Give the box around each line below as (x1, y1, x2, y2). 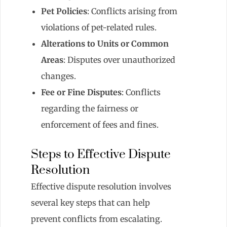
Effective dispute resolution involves (31, 181, 171, 192)
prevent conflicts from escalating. (31, 213, 162, 224)
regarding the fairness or (41, 103, 138, 113)
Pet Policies (41, 6, 87, 16)
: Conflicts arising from (87, 6, 177, 16)
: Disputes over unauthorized (63, 54, 175, 65)
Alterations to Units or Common (41, 38, 169, 49)
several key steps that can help (31, 197, 150, 208)
